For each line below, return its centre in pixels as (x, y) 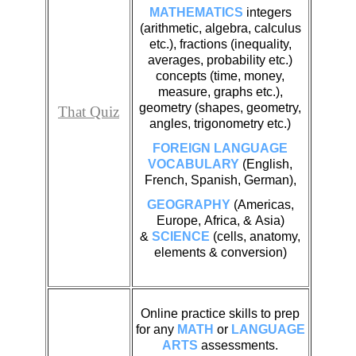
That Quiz (89, 111)
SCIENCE (181, 236)
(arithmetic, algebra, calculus (220, 28)
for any (156, 329)
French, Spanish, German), (220, 180)
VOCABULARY (193, 164)
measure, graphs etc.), (220, 91)
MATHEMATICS (196, 12)
